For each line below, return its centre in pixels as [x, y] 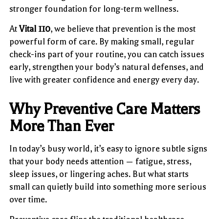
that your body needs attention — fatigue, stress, [100, 161]
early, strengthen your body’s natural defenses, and [107, 67]
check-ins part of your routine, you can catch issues [107, 54]
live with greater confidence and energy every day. [104, 79]
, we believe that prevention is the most [123, 29]
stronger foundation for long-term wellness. [94, 9]
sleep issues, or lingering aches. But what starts [99, 174]
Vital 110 [35, 29]
